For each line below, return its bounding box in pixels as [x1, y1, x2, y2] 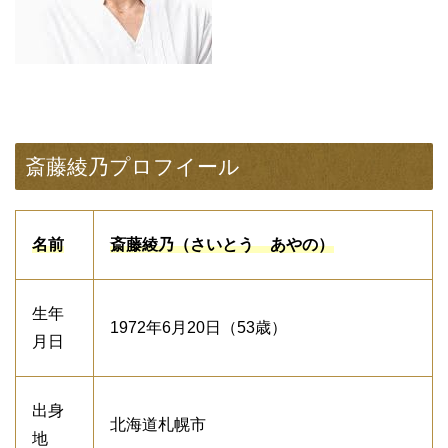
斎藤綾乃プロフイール [25, 155, 240, 178]
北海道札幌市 [110, 416, 206, 433]
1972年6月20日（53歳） [110, 319, 287, 336]
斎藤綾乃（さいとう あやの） [110, 236, 334, 253]
